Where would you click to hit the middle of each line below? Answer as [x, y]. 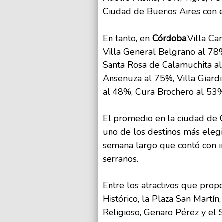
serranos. [120, 159]
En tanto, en [126, 38]
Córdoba [168, 38]
